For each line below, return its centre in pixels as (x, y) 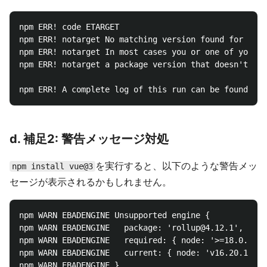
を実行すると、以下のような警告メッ (176, 166)
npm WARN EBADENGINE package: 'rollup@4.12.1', (131, 228)
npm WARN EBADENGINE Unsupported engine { (114, 215)
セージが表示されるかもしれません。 (91, 182)
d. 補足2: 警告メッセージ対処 (89, 139)
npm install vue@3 (52, 166)
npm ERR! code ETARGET (69, 27)
